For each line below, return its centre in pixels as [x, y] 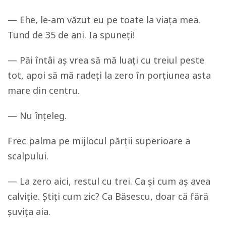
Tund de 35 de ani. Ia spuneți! [71, 35]
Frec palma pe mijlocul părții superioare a [99, 141]
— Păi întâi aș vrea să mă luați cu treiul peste [106, 60]
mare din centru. [44, 91]
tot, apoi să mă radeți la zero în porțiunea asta [109, 75]
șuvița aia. [29, 212]
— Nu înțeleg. [37, 116]
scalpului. [28, 156]
